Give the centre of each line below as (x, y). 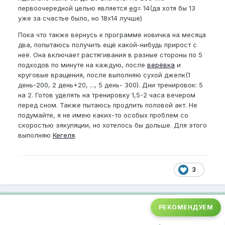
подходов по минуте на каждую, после (83, 65)
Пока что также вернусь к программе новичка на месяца (112, 34)
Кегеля (64, 135)
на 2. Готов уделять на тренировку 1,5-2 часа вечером (107, 95)
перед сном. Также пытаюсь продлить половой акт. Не (108, 105)
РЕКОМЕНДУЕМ (186, 207)
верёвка (161, 65)
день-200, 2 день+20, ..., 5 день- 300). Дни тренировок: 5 (110, 85)
